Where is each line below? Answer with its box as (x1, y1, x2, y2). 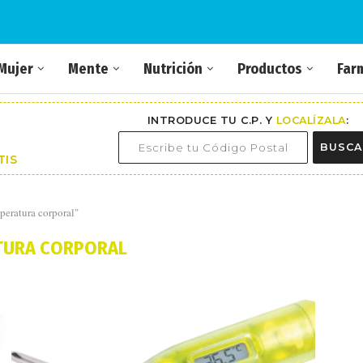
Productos (237, 60, 302, 78)
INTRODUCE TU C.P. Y (147, 113, 276, 126)
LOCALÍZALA (275, 113, 346, 126)
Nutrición (143, 60, 203, 78)
